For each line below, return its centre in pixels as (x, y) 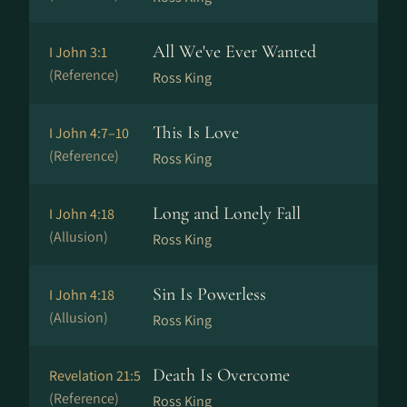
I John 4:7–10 (89, 133)
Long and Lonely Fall (227, 213)
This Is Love (196, 133)
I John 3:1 (78, 52)
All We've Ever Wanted (234, 52)
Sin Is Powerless (209, 294)
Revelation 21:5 (95, 376)
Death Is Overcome (221, 375)
